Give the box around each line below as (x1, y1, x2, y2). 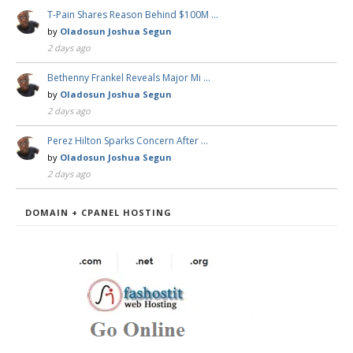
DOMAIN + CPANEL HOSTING (25, 206, 172, 219)
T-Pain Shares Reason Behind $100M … (47, 8, 218, 22)
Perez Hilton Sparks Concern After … (47, 134, 208, 148)
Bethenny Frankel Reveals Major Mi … (47, 71, 210, 85)
